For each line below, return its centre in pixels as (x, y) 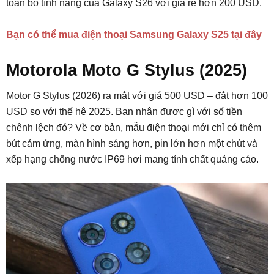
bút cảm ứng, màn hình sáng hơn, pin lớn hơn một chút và (132, 144)
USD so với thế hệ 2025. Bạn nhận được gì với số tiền (124, 112)
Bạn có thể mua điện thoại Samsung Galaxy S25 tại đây (134, 35)
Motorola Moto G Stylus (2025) (127, 71)
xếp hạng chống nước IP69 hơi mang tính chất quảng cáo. (132, 160)
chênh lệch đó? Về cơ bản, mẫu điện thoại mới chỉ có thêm (134, 128)
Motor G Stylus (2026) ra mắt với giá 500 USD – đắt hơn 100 (137, 96)
